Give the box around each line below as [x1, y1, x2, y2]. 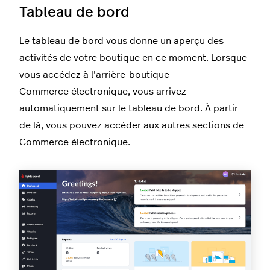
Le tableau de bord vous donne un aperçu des [19, 36, 224, 46]
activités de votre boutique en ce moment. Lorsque [19, 52, 247, 63]
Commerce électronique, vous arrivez [19, 86, 186, 96]
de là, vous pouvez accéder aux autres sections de [19, 120, 244, 130]
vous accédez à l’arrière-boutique [19, 69, 169, 80]
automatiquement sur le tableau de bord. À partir [19, 103, 238, 113]
